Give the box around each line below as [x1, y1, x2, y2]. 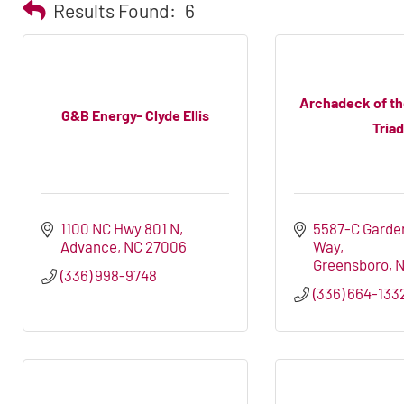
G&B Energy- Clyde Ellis [61, 106, 209, 124]
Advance [60, 237, 118, 256]
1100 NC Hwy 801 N [60, 219, 180, 238]
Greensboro [313, 255, 390, 274]
